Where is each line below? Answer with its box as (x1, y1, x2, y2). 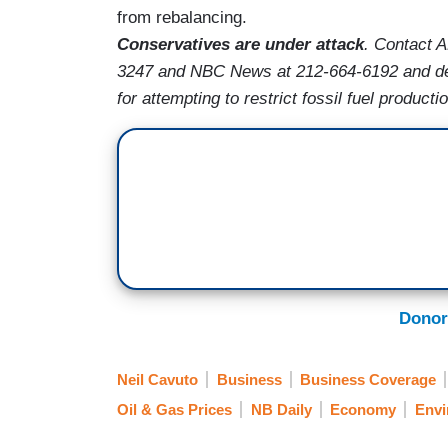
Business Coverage (300, 370, 436, 388)
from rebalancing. (117, 8, 247, 28)
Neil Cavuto (117, 370, 198, 388)
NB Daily (250, 401, 312, 419)
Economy (330, 401, 396, 419)
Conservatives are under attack (117, 35, 364, 55)
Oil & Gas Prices (117, 401, 232, 419)
